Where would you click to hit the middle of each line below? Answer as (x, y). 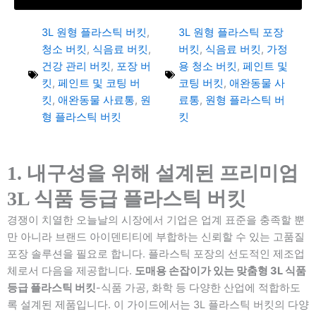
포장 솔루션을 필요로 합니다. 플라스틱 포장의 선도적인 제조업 (156, 254)
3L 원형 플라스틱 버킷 (94, 32)
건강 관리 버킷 (76, 66)
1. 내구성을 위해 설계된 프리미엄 (153, 173)
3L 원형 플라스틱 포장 (231, 32)
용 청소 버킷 (208, 66)
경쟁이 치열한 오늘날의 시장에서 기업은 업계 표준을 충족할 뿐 (156, 220)
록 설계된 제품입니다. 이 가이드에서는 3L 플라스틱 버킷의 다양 (158, 305)
